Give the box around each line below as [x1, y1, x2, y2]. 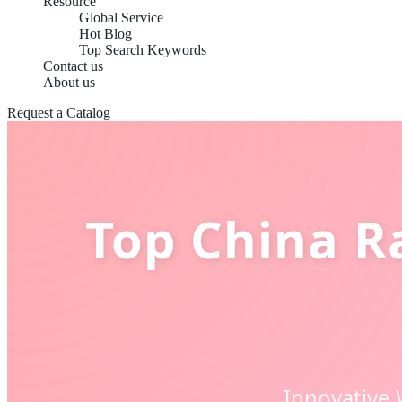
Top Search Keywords [79, 42, 206, 57]
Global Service [79, 10, 163, 25]
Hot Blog [79, 26, 132, 41]
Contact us [43, 58, 103, 74]
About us [43, 74, 95, 90]
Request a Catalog [7, 105, 110, 120]
